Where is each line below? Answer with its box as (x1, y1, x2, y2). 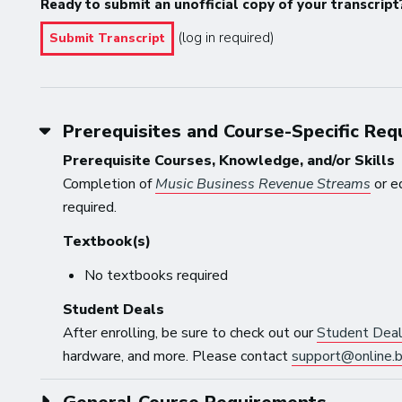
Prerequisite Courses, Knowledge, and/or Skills (63, 150, 396, 170)
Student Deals (63, 299, 165, 319)
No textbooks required (84, 265, 229, 285)
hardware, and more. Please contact (63, 345, 293, 366)
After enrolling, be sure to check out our (63, 322, 318, 343)
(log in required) (174, 27, 275, 48)
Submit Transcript (49, 29, 165, 47)
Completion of (63, 173, 156, 194)
